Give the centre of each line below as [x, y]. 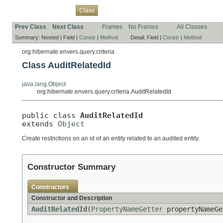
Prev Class [31, 27]
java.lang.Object [44, 84]
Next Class [68, 27]
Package [58, 10]
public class [51, 115]
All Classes [192, 27]
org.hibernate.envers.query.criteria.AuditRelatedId [104, 91]
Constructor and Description [72, 198]
